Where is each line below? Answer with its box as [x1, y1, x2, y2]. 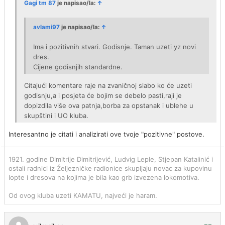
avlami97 [33, 24, 60, 31]
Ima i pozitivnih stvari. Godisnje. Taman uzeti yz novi [33, 43, 196, 51]
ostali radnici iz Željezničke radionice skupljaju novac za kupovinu [9, 164, 212, 172]
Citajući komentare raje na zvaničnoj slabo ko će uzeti [24, 81, 192, 89]
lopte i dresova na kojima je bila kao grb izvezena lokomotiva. [9, 173, 199, 181]
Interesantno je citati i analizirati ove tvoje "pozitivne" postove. [9, 130, 204, 138]
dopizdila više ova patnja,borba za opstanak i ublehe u [24, 101, 193, 109]
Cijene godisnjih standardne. [33, 63, 123, 71]
